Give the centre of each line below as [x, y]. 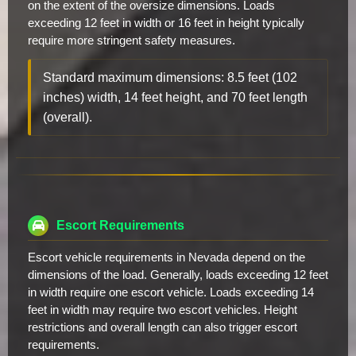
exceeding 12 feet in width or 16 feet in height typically [166, 23]
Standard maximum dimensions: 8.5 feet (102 [170, 77]
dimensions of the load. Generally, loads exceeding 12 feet [178, 275]
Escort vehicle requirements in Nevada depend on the [166, 257]
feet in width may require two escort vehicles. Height [163, 310]
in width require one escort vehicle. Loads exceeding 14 [171, 292]
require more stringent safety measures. [132, 40]
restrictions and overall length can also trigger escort [163, 327]
